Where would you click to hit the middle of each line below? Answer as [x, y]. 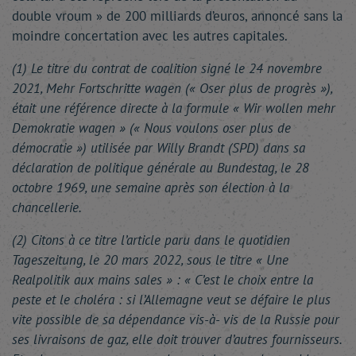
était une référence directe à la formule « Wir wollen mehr [174, 108]
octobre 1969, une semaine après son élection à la [151, 188]
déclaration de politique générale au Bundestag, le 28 [161, 168]
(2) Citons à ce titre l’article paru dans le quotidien [151, 240]
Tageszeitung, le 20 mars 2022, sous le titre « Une [150, 260]
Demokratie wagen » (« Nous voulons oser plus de [151, 128]
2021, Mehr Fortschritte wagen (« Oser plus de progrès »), [172, 88]
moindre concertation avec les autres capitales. [150, 36]
